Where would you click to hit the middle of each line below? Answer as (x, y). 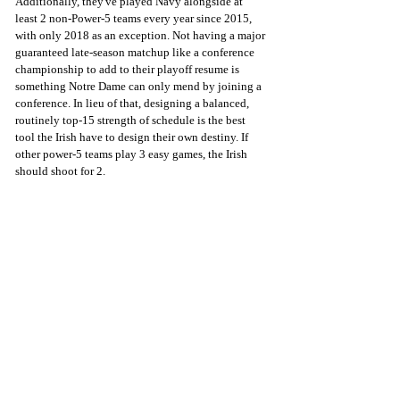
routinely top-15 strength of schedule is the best (132, 121)
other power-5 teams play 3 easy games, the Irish (133, 154)
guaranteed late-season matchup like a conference (136, 53)
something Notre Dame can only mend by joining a (140, 87)
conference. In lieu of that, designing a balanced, (133, 104)
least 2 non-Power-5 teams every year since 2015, (135, 19)
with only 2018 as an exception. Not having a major (142, 36)
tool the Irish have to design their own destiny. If (133, 137)
